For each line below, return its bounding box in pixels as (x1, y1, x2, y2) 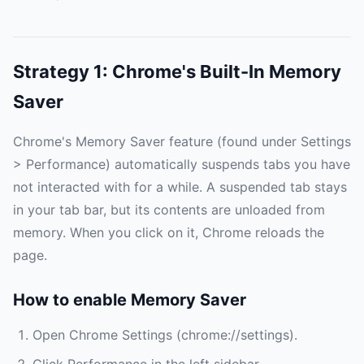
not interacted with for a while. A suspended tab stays (13, 179, 347, 196)
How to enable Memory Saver (13, 290, 246, 310)
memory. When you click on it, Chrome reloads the (13, 224, 324, 241)
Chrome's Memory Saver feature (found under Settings (13, 133, 351, 150)
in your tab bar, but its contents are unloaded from (13, 201, 325, 219)
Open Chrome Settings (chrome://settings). (32, 327, 297, 344)
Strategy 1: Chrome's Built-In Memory (13, 61, 341, 83)
